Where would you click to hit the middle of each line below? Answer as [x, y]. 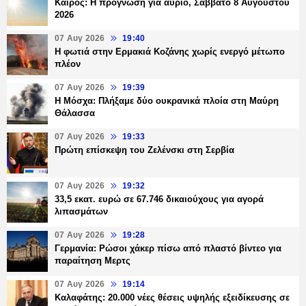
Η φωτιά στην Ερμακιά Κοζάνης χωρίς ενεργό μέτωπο [170, 52]
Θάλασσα [75, 113]
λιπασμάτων [81, 212]
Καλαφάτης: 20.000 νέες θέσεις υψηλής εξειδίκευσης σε [172, 298]
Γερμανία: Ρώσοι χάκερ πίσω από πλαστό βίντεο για [168, 249]
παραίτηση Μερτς [93, 261]
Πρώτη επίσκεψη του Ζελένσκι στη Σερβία [144, 150]
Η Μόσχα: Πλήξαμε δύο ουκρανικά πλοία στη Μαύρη [167, 101]
